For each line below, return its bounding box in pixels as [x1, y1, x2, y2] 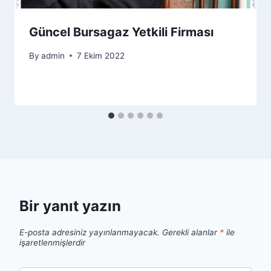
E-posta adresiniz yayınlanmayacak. [19, 227, 160, 237]
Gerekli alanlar [162, 227, 220, 237]
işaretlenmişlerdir [19, 237, 85, 247]
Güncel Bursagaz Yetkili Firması [29, 25, 214, 40]
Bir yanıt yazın [19, 197, 121, 215]
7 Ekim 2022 [77, 50, 125, 60]
